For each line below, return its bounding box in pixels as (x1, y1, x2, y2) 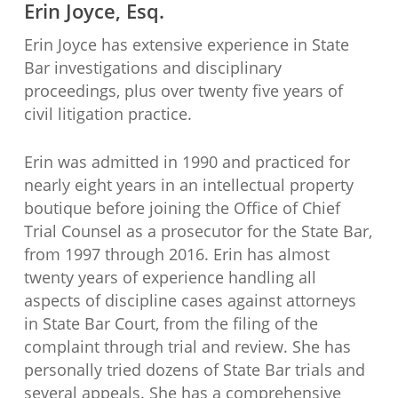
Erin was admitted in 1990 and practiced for (23, 150, 350, 172)
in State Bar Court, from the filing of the (23, 312, 318, 334)
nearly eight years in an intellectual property (23, 173, 354, 195)
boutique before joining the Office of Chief (23, 196, 340, 219)
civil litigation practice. (23, 102, 192, 124)
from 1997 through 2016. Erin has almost (23, 243, 330, 265)
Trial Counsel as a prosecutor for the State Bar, (23, 219, 372, 242)
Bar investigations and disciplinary (23, 56, 282, 78)
